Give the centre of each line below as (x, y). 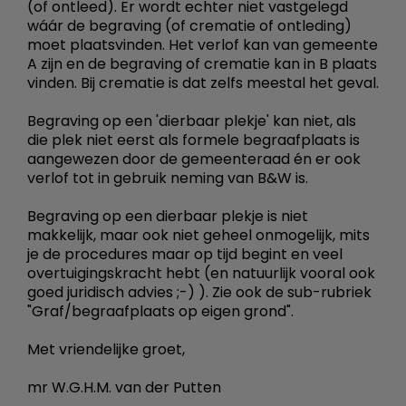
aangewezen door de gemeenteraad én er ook (194, 159)
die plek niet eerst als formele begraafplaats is (193, 140)
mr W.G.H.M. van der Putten (124, 387)
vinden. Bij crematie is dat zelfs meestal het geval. (203, 82)
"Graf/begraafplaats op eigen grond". (160, 311)
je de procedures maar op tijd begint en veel (185, 254)
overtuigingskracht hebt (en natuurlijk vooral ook (201, 273)
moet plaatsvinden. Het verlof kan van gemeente (203, 44)
